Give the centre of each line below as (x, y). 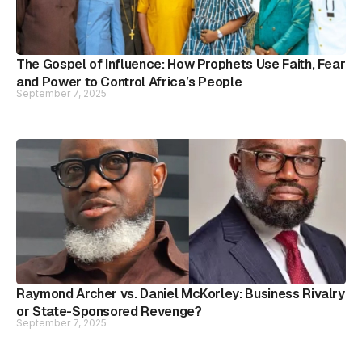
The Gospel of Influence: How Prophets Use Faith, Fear (181, 64)
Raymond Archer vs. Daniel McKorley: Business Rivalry (181, 294)
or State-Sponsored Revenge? (109, 311)
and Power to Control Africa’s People (129, 82)
